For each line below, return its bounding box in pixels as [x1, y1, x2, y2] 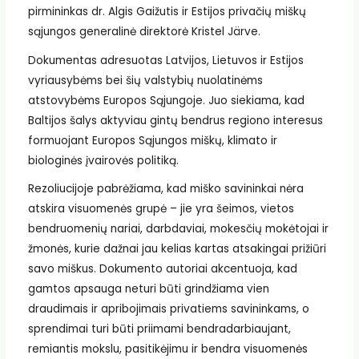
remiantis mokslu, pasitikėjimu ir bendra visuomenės [27, 341, 308, 357]
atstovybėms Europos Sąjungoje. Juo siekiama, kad [27, 92, 305, 108]
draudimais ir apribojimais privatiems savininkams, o [27, 301, 309, 317]
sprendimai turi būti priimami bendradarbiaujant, [27, 321, 291, 337]
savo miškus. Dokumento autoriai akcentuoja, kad [27, 261, 297, 277]
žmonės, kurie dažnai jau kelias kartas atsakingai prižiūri [27, 241, 326, 257]
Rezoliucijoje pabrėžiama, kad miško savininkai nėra [27, 181, 304, 197]
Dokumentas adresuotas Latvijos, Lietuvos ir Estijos [27, 52, 304, 68]
